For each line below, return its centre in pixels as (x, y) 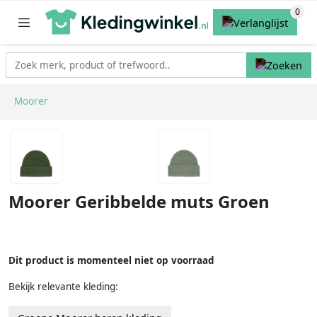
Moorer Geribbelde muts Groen (139, 202)
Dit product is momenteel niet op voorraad (111, 260)
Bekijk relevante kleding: (63, 286)
